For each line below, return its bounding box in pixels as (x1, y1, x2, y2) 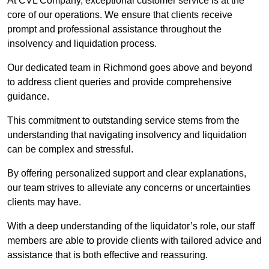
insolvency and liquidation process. (7, 38, 159, 49)
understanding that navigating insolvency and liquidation (7, 130, 247, 141)
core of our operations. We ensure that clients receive (7, 10, 232, 20)
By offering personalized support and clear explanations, (7, 168, 246, 179)
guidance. (7, 91, 49, 102)
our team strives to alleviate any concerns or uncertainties (7, 183, 250, 193)
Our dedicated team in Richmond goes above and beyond (7, 62, 252, 73)
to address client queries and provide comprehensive (7, 77, 232, 88)
